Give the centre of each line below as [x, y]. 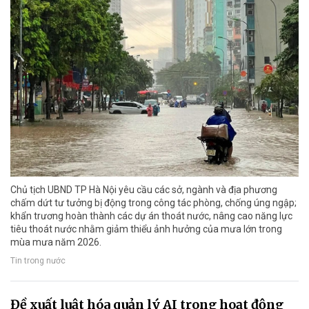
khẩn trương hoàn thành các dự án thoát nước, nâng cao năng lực [151, 216]
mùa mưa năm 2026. [56, 242]
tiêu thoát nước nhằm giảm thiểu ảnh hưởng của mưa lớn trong [146, 229]
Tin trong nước [38, 261]
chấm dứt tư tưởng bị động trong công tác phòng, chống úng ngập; [153, 203]
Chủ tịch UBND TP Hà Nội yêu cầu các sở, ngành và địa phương [144, 190]
